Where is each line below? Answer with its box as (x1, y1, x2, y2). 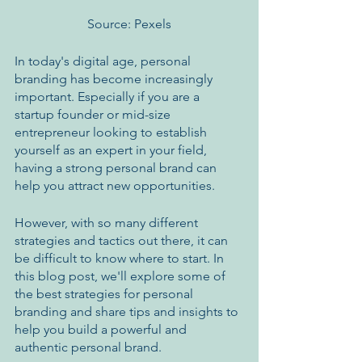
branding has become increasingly (15, 71, 216, 87)
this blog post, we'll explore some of (15, 268, 229, 284)
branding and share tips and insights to (15, 304, 242, 320)
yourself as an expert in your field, (15, 142, 210, 158)
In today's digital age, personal (15, 53, 194, 69)
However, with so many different (15, 215, 201, 231)
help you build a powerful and (15, 322, 190, 338)
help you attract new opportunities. (15, 178, 218, 194)
